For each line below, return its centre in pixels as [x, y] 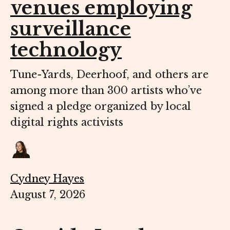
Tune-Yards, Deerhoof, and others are [109, 75]
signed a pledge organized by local [101, 107]
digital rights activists [67, 122]
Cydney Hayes [47, 179]
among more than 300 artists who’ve [106, 91]
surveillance [71, 29]
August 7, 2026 [48, 195]
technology [66, 50]
